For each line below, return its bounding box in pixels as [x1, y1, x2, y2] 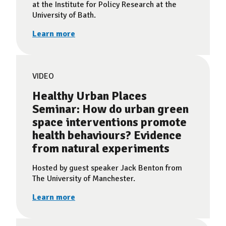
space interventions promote [32, 115, 187, 130]
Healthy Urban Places [32, 88, 147, 103]
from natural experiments [32, 141, 169, 156]
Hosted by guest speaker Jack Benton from [32, 163, 182, 173]
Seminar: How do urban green [32, 101, 189, 117]
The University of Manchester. [32, 174, 135, 184]
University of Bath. [32, 10, 96, 20]
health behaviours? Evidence [32, 128, 182, 143]
